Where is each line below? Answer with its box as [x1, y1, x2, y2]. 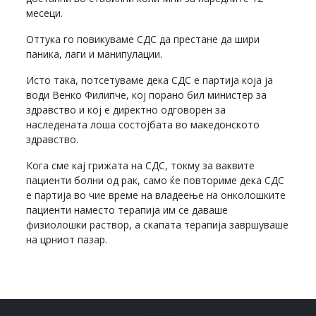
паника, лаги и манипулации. [26, 47, 163, 61]
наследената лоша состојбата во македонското [26, 117, 260, 131]
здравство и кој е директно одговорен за [26, 102, 226, 116]
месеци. [26, 6, 63, 20]
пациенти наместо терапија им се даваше [26, 202, 229, 217]
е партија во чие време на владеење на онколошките [26, 188, 286, 202]
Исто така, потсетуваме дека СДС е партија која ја [26, 73, 274, 87]
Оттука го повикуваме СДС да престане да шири [26, 32, 260, 46]
